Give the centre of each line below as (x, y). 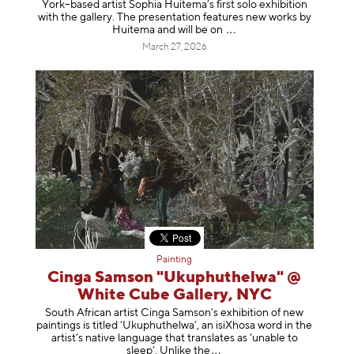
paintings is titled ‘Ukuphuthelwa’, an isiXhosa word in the (175, 325)
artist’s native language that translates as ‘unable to (174, 338)
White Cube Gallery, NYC (174, 296)
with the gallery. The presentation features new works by (174, 17)
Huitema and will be (160, 30)
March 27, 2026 (174, 47)
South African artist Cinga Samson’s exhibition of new (175, 313)
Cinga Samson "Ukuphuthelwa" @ (175, 278)
